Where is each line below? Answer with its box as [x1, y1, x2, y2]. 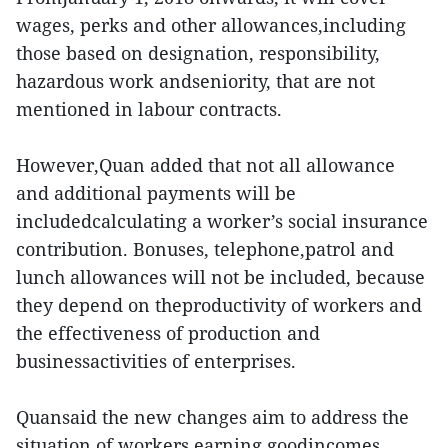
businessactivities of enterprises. [16, 349, 296, 374]
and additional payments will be [16, 181, 296, 206]
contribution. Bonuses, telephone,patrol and [16, 237, 394, 262]
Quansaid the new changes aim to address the [16, 405, 409, 430]
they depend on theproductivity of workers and [16, 293, 422, 318]
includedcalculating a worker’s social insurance [16, 209, 428, 234]
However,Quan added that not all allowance [16, 153, 395, 178]
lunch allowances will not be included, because [16, 265, 425, 290]
